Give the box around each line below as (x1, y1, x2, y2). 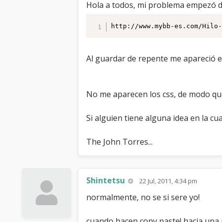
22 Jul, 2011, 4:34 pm (139, 176, 198, 185)
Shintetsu (86, 175, 125, 186)
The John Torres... (86, 136, 153, 147)
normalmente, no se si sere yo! (86, 192, 200, 203)
